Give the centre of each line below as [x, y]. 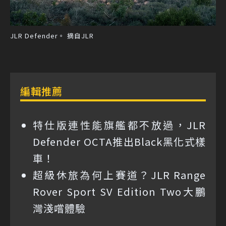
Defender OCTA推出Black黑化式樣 [119, 141]
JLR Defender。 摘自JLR [52, 35]
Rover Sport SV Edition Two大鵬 [119, 191]
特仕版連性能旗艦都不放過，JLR [119, 125]
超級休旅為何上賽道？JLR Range [119, 175]
